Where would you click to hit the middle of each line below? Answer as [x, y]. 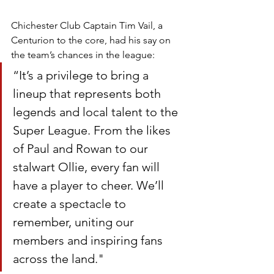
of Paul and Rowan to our [82, 148]
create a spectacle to [71, 203]
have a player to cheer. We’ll [90, 185]
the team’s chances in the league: [83, 54]
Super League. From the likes [93, 130]
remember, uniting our [75, 222]
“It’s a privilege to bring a [82, 75]
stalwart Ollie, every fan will [88, 167]
